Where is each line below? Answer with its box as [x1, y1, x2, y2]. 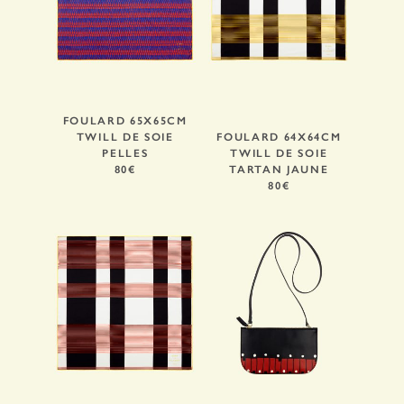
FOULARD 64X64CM [216, 131, 342, 144]
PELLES [102, 147, 149, 161]
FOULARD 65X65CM [62, 115, 188, 128]
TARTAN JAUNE [229, 163, 329, 177]
